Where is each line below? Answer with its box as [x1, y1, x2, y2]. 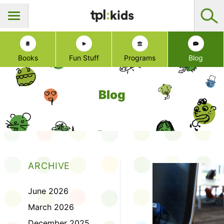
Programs [124, 53, 155, 62]
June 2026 [28, 186, 68, 196]
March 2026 [28, 202, 74, 212]
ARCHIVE [28, 160, 70, 171]
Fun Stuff [68, 53, 99, 62]
